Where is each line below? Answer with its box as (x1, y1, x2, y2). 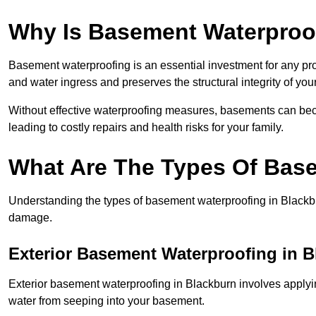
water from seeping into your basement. (8, 295, 205, 308)
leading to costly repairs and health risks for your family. (8, 121, 284, 134)
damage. (8, 212, 55, 224)
